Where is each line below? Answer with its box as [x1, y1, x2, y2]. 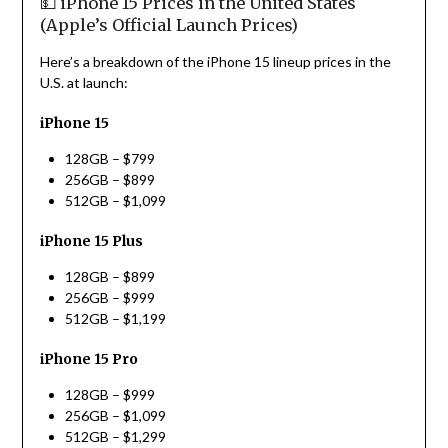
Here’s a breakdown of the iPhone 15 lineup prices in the [39, 53, 391, 71]
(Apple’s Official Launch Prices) [39, 15, 298, 36]
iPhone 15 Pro [39, 350, 138, 369]
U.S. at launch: [39, 74, 128, 92]
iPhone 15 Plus [39, 232, 143, 251]
